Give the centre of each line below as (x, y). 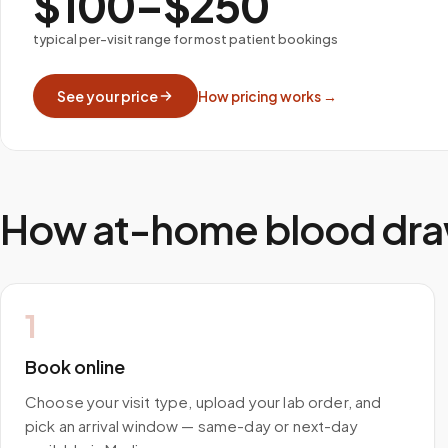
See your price (107, 96)
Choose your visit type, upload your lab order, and (203, 401)
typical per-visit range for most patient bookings (185, 39)
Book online (75, 366)
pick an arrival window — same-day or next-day (191, 425)
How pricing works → (267, 96)
